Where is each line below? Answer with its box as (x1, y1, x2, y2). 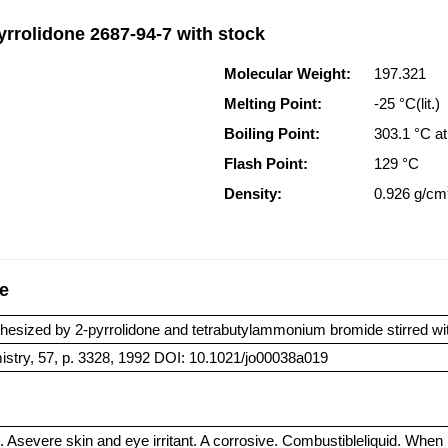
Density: (224, 185, 282, 202)
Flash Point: (224, 155, 308, 172)
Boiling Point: (224, 125, 320, 142)
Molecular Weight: (224, 65, 351, 82)
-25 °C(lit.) (374, 95, 444, 112)
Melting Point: (224, 95, 322, 112)
